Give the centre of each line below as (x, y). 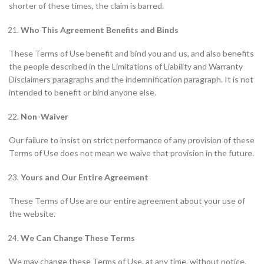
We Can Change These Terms (78, 238)
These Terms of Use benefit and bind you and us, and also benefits (131, 53)
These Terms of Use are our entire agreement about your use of (127, 201)
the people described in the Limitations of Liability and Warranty (126, 66)
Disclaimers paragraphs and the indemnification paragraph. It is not (131, 79)
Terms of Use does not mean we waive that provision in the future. (131, 153)
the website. (32, 214)
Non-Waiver (44, 116)
